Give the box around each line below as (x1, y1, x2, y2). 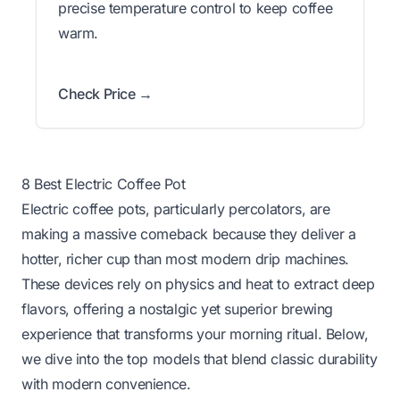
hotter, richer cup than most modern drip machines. (21, 249, 350, 268)
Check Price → (58, 84, 153, 103)
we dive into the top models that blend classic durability (21, 349, 378, 368)
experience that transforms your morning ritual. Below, (21, 324, 369, 343)
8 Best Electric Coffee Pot (21, 174, 186, 193)
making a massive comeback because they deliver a (21, 224, 356, 243)
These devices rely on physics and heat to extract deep (21, 274, 375, 293)
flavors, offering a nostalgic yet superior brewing (21, 299, 334, 318)
